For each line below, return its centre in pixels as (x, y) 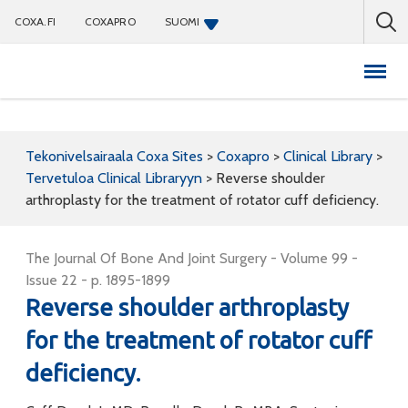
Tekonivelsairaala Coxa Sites (114, 156)
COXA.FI (35, 21)
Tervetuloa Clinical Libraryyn (114, 178)
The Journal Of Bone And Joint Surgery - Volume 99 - (192, 258)
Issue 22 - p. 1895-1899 (98, 280)
